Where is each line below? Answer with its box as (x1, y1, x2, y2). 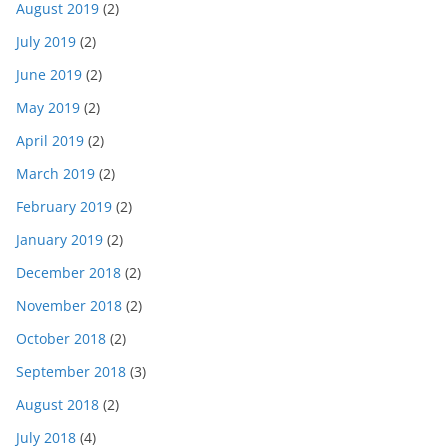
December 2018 (16, 263, 121, 283)
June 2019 (16, 65, 82, 85)
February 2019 (16, 197, 112, 217)
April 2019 (16, 131, 84, 151)
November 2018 (16, 296, 122, 316)
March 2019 (16, 164, 95, 184)
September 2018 (16, 362, 126, 382)
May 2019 (16, 98, 80, 118)
